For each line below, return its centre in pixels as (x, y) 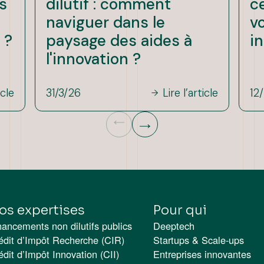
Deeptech (174, 225)
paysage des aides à (119, 41)
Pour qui (180, 210)
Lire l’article (190, 93)
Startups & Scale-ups (199, 240)
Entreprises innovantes (202, 254)
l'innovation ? (94, 59)
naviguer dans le (106, 23)
